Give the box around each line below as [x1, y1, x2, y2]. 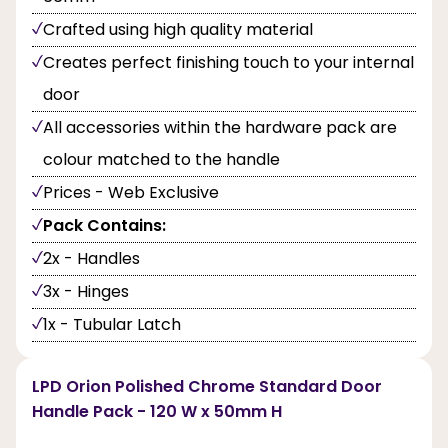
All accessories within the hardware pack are [43, 116, 397, 140]
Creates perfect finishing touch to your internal [43, 51, 414, 75]
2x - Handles [43, 247, 140, 271]
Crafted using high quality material [43, 18, 313, 42]
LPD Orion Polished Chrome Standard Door [32, 375, 382, 399]
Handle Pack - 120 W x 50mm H [32, 400, 282, 424]
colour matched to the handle [43, 148, 280, 172]
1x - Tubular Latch [43, 313, 181, 337]
